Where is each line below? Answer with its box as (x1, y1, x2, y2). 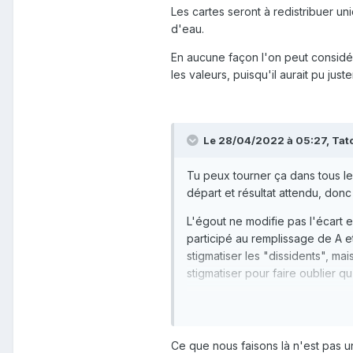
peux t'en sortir (187, 312, 269, 326)
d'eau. (171, 22, 204, 36)
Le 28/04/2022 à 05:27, (203, 134, 332, 147)
